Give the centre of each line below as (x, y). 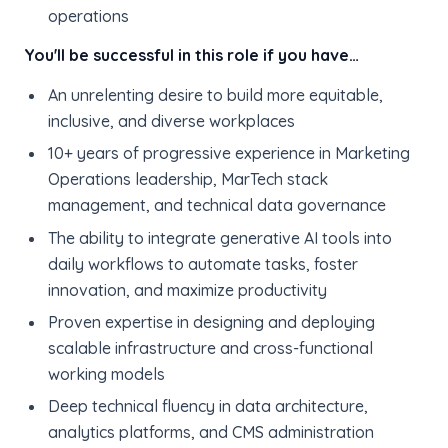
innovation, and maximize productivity (187, 289)
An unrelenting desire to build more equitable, (215, 94)
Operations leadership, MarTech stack (187, 179)
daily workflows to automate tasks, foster (202, 263)
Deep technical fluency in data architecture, (207, 406)
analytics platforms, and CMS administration (210, 432)
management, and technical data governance (216, 205)
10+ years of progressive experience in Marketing (228, 153)
